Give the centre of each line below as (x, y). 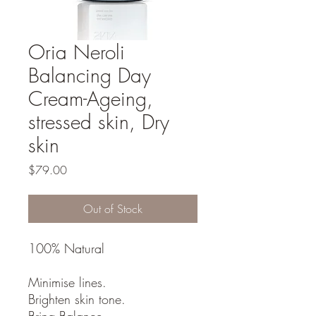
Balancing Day (90, 75)
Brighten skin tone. (77, 299)
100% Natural (66, 248)
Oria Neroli (77, 51)
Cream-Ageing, (91, 98)
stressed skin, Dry (99, 121)
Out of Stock (113, 208)
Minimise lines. (69, 282)
